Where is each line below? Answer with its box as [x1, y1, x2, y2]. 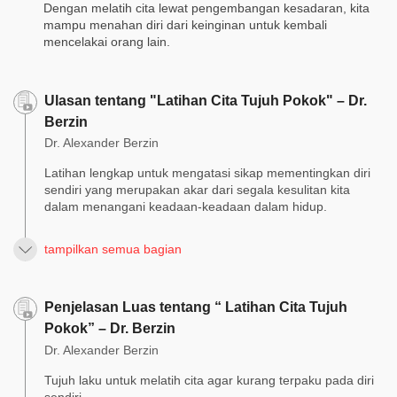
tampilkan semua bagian [44, 242, 182, 257]
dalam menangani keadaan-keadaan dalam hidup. [44, 199, 327, 214]
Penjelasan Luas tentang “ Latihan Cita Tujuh [44, 300, 347, 315]
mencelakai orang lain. [43, 34, 170, 49]
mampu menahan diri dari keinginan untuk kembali [43, 17, 327, 32]
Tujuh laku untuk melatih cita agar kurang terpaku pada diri [44, 373, 374, 388]
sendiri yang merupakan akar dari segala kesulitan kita [44, 183, 350, 198]
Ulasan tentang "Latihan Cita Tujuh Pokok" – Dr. [44, 92, 367, 108]
